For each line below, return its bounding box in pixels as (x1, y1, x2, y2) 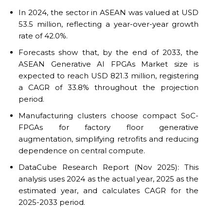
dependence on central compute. (18, 145, 145, 155)
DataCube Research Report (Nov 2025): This (18, 162, 199, 172)
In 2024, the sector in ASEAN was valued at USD (18, 7, 199, 17)
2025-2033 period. (18, 197, 86, 207)
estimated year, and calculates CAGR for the (18, 185, 199, 195)
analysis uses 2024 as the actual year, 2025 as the (18, 174, 199, 183)
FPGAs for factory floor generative (18, 122, 199, 132)
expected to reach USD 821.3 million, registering (18, 71, 199, 80)
